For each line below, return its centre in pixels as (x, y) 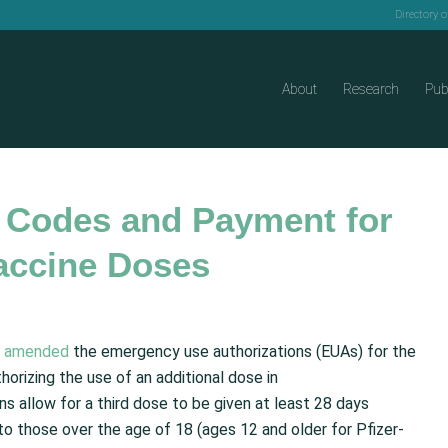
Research (371, 89)
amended (36, 351)
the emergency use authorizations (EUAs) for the (242, 351)
